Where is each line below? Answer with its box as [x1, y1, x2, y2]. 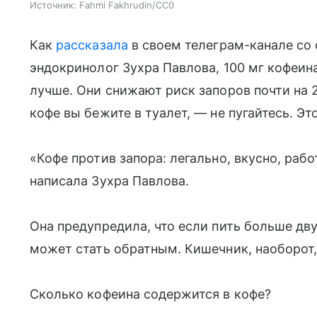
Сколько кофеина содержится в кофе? [30, 287, 271, 301]
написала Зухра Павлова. [30, 173, 190, 188]
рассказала [56, 38, 128, 52]
